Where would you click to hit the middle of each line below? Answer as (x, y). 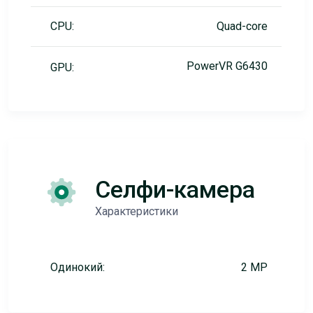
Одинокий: (77, 267)
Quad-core (242, 26)
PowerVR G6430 (227, 66)
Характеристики (136, 211)
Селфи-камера (175, 189)
